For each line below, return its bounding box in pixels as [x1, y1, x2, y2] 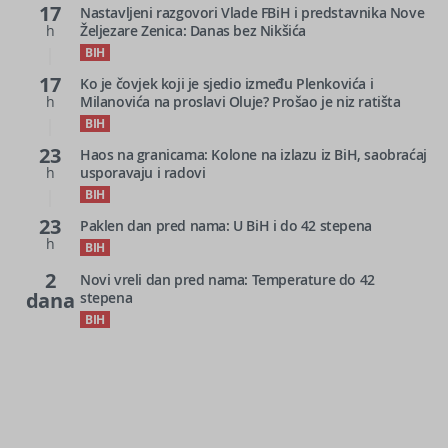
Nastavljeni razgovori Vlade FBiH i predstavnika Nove [80, 2, 425, 22]
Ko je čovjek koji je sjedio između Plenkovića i [80, 73, 374, 93]
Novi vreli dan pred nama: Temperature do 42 [80, 269, 375, 289]
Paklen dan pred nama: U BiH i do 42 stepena [80, 215, 372, 235]
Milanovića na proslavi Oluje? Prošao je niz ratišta [80, 91, 401, 111]
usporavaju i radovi [80, 162, 206, 182]
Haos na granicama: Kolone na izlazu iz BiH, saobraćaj [80, 144, 427, 164]
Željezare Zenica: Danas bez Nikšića [80, 20, 307, 40]
